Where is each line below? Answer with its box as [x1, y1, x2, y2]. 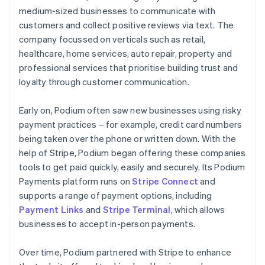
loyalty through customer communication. [19, 75, 189, 88]
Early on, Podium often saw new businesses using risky [19, 104, 242, 116]
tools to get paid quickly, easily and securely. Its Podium [19, 160, 245, 173]
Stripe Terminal [102, 203, 171, 215]
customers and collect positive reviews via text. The [19, 18, 234, 31]
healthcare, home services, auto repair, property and [19, 47, 232, 59]
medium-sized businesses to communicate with [19, 4, 216, 17]
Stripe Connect [132, 174, 199, 187]
